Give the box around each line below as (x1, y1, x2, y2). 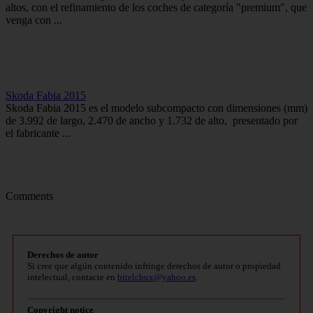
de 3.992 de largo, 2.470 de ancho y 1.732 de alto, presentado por (6, 114, 298, 126)
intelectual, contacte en (27, 271, 117, 282)
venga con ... (6, 13, 62, 26)
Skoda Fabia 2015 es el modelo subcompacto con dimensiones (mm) (6, 101, 307, 114)
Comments (6, 189, 53, 202)
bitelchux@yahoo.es (117, 271, 196, 282)
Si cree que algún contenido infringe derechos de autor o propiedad (27, 260, 281, 271)
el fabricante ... (6, 126, 71, 139)
